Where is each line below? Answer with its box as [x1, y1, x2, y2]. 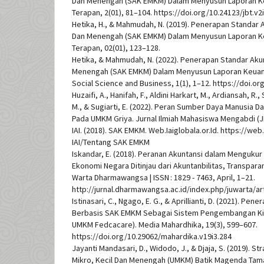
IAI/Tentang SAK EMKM [72, 137, 150, 148]
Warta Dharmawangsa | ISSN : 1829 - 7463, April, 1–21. [72, 172, 255, 183]
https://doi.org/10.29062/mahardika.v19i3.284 [72, 231, 232, 242]
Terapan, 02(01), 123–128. [72, 42, 160, 54]
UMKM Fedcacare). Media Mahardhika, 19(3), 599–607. [72, 219, 258, 230]
